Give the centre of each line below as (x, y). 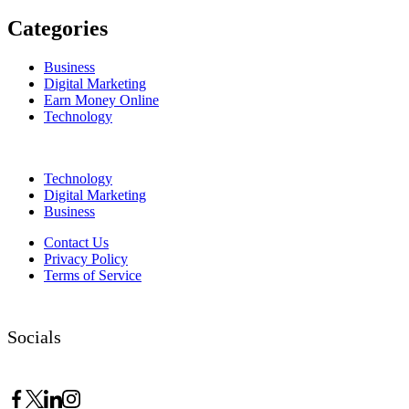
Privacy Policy (86, 259)
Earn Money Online (101, 100)
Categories (58, 29)
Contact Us (76, 243)
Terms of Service (93, 276)
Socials (34, 336)
